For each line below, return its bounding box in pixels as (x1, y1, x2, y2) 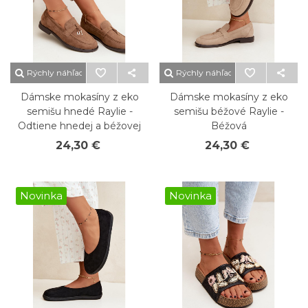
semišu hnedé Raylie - (26, 105, 133, 118)
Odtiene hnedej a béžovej (18, 120, 141, 132)
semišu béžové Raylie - (173, 105, 284, 118)
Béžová (210, 120, 247, 132)
